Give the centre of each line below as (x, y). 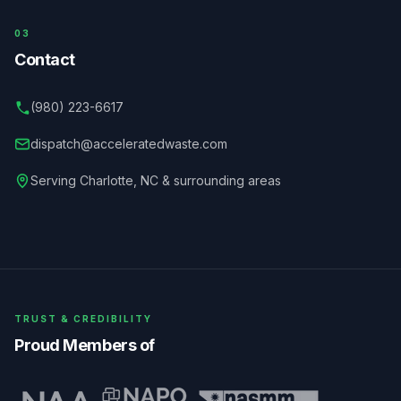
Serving (55, 180)
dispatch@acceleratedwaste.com (129, 144)
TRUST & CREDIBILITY (83, 319)
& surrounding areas (220, 180)
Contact (45, 60)
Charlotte (107, 180)
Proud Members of (85, 345)
